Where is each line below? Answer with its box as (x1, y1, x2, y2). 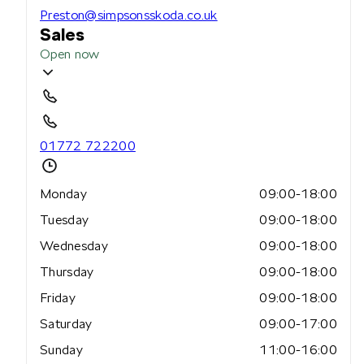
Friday (40, 290, 76, 306)
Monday (40, 186, 87, 202)
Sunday (40, 342, 83, 358)
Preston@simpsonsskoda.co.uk (40, 7, 218, 24)
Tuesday (40, 212, 89, 228)
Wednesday (40, 238, 108, 254)
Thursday (40, 264, 94, 280)
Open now (40, 46, 100, 63)
